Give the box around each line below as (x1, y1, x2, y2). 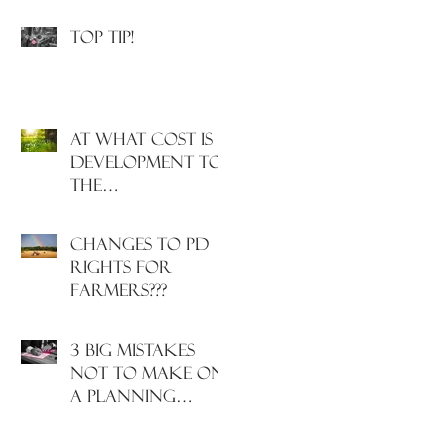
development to (70, 152, 223, 172)
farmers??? (70, 280, 167, 300)
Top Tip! (70, 27, 134, 47)
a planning (70, 386, 176, 406)
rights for (70, 257, 172, 277)
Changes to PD (70, 234, 209, 254)
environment (70, 198, 196, 218)
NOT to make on (70, 363, 225, 383)
